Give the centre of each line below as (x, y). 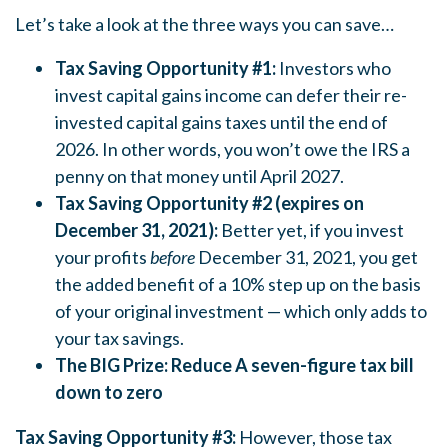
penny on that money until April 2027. (199, 176)
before (172, 257)
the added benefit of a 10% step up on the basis (238, 284)
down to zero (109, 392)
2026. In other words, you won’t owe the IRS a (232, 149)
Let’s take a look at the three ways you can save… (204, 24)
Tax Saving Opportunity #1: (165, 68)
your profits (101, 257)
